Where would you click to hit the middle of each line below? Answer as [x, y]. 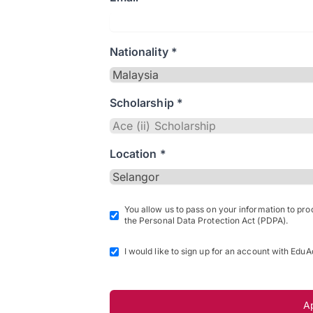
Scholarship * [146, 103]
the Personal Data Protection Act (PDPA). [206, 220]
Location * [138, 154]
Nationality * [143, 52]
